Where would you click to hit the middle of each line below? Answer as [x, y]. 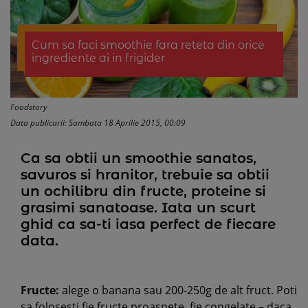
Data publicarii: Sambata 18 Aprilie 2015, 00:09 [98, 123]
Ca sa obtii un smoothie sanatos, [139, 158]
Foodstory [29, 107]
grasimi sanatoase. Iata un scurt [138, 208]
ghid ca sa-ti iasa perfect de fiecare [148, 224]
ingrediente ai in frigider [98, 58]
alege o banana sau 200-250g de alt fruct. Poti [179, 290]
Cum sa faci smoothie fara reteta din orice [148, 45]
